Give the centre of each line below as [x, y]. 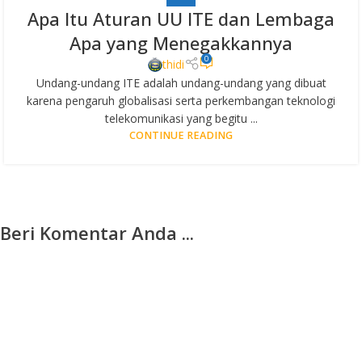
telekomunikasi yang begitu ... [181, 119]
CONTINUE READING [181, 136]
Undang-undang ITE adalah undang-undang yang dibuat [181, 83]
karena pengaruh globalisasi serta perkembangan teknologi [181, 101]
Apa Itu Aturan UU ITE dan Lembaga [181, 18]
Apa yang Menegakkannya [181, 42]
